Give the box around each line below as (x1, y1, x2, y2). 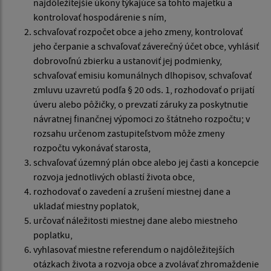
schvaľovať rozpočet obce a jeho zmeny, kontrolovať (33, 25, 243, 38)
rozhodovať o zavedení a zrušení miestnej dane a (33, 185, 230, 198)
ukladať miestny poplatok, (33, 200, 139, 212)
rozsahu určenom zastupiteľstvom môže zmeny (33, 127, 224, 140)
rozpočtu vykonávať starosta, (33, 142, 151, 154)
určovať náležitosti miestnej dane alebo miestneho (33, 214, 238, 227)
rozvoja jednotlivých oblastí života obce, (33, 171, 195, 183)
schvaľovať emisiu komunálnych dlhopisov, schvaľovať (33, 69, 252, 82)
